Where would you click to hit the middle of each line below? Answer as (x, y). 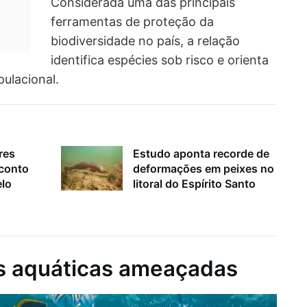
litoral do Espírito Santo (194, 184)
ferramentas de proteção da (132, 21)
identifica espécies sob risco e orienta (160, 60)
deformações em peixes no (204, 169)
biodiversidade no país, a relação (145, 40)
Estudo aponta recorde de (201, 154)
